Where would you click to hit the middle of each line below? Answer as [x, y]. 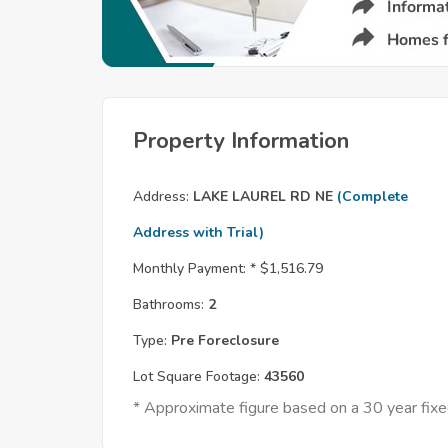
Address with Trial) [198, 232]
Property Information [241, 141]
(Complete [372, 196]
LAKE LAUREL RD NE [263, 196]
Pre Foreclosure [223, 340]
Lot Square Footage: [196, 376]
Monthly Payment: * [194, 268]
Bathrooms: [168, 304]
